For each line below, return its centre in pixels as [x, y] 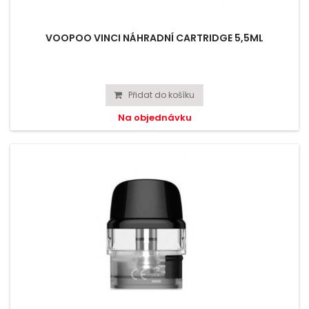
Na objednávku [154, 118]
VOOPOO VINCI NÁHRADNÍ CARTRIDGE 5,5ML [154, 38]
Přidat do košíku [161, 95]
